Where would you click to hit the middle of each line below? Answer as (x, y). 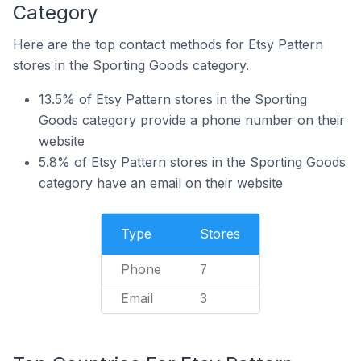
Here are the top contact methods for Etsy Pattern (168, 44)
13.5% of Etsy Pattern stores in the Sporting (173, 99)
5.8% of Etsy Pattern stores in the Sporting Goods (192, 162)
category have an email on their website (161, 183)
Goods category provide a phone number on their (192, 120)
